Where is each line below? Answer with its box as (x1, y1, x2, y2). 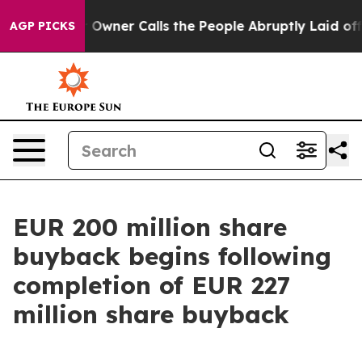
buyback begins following (13, 241, 331, 271)
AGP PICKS (10, 19, 75, 33)
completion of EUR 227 (13, 270, 291, 301)
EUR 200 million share (13, 212, 287, 242)
